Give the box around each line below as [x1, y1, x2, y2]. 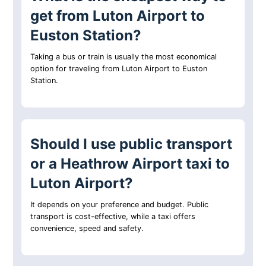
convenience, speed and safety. [30, 224, 144, 233]
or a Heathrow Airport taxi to [30, 155, 230, 173]
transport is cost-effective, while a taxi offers [30, 212, 196, 221]
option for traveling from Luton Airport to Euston [30, 64, 208, 74]
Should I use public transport [30, 135, 233, 153]
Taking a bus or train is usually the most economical [30, 52, 217, 62]
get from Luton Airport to [30, 7, 205, 25]
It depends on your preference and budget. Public [30, 200, 209, 210]
